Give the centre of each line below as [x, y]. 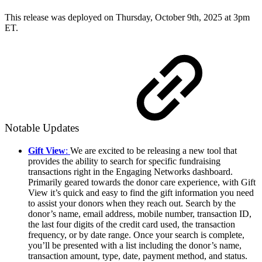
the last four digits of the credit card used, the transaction [132, 224]
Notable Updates [43, 128]
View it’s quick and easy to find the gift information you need [141, 192]
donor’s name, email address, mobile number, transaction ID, [140, 213]
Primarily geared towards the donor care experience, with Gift [142, 182]
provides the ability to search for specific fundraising [124, 161]
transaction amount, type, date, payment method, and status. [138, 256]
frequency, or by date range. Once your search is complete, [136, 235]
